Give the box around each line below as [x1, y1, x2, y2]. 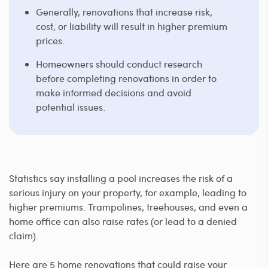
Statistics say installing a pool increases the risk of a [9, 171, 233, 184]
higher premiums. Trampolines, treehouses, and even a [9, 200, 248, 213]
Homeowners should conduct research [36, 57, 202, 70]
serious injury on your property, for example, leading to [9, 185, 246, 199]
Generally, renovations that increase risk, [36, 5, 212, 18]
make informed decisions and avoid [36, 86, 191, 99]
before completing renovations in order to [36, 71, 217, 84]
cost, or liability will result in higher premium [36, 19, 227, 32]
